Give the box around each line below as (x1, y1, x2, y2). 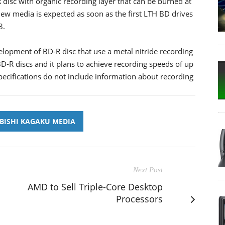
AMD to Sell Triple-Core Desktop (28, 180, 163, 193)
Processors (116, 192, 163, 205)
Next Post (133, 165, 163, 174)
